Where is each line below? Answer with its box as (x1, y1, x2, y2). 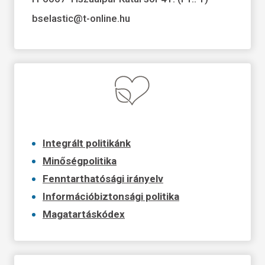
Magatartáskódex (43, 208, 125, 220)
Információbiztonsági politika (43, 190, 179, 202)
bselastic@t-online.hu (32, 12, 130, 24)
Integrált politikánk (43, 137, 131, 149)
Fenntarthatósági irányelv (43, 172, 163, 185)
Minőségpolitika (43, 154, 117, 167)
